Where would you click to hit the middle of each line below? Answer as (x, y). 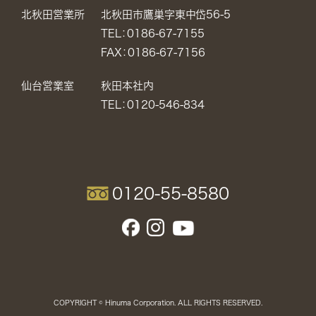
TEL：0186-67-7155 (152, 33)
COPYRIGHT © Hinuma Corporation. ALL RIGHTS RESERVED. (158, 303)
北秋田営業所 (53, 14)
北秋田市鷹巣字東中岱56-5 (165, 14)
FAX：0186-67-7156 (153, 52)
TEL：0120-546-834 (152, 104)
